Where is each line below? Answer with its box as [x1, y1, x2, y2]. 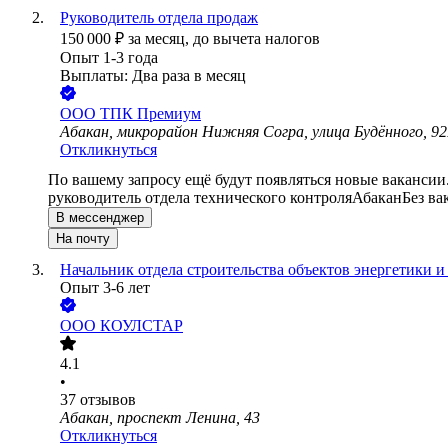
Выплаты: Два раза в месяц [60, 67, 246, 85]
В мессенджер [56, 210, 144, 226]
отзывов [80, 391, 136, 409]
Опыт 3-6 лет [60, 279, 150, 297]
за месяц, [128, 30, 193, 48]
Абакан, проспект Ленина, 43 [60, 409, 260, 427]
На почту [56, 231, 110, 247]
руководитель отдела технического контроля [48, 189, 352, 207]
